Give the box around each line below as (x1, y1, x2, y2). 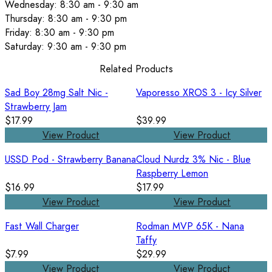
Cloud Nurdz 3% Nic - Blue (136, 152, 251, 166)
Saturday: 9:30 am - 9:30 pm (5, 39, 126, 54)
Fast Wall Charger (5, 219, 79, 233)
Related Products (99, 61, 173, 76)
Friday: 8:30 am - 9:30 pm (5, 25, 114, 40)
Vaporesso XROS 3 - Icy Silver (136, 85, 262, 100)
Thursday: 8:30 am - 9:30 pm (5, 12, 127, 26)
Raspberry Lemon (136, 166, 208, 180)
